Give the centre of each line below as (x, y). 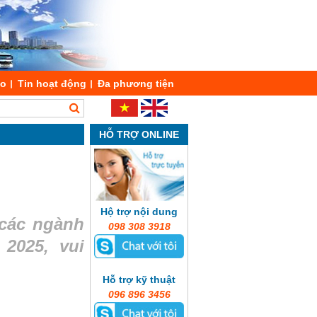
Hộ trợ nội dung (139, 212)
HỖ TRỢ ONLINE (139, 134)
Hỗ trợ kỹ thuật (139, 279)
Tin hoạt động (52, 83)
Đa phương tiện (136, 83)
